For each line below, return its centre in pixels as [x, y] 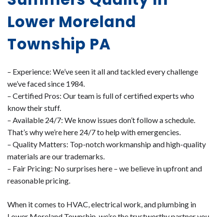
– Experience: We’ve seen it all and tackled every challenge [103, 71]
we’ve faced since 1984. [46, 83]
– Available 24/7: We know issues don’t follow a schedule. [101, 120]
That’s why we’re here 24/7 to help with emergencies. [94, 132]
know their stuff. [34, 108]
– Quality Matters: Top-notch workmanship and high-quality [107, 144]
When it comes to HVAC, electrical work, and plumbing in [102, 204]
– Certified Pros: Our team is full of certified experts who [101, 95]
